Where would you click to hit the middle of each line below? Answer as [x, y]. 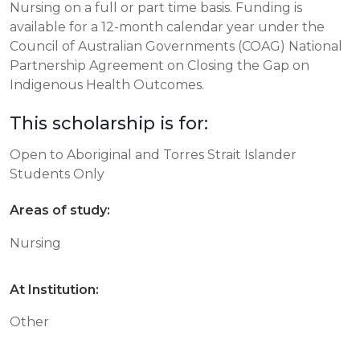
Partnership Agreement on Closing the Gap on [160, 65]
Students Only [57, 174]
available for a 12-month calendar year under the [167, 27]
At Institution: [54, 289]
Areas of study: [60, 210]
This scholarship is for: [109, 123]
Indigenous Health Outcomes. [107, 85]
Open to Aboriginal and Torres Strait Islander [153, 155]
